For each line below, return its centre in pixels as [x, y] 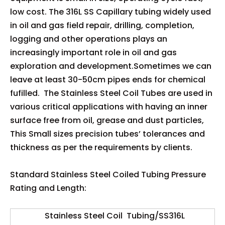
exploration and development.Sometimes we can [111, 66]
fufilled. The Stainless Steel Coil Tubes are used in [111, 93]
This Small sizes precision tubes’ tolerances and [107, 134]
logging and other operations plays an [89, 39]
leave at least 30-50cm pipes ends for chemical [108, 79]
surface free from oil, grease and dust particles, [107, 120]
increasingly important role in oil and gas [93, 52]
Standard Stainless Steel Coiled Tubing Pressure [108, 174]
